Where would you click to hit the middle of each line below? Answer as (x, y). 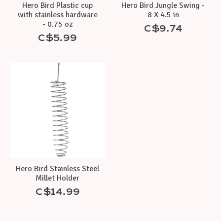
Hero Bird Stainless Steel (58, 168)
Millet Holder (58, 178)
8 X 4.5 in (163, 15)
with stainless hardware (57, 15)
